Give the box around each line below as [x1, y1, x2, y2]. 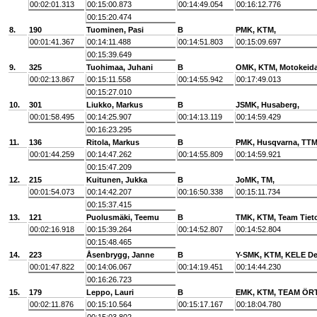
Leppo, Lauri [86, 288, 134, 296]
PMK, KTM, [236, 25, 276, 34]
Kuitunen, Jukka [86, 175, 147, 184]
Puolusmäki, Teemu [86, 213, 159, 221]
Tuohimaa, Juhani [86, 63, 153, 71]
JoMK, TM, [236, 175, 275, 184]
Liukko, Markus [86, 100, 143, 109]
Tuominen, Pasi [86, 25, 144, 34]
